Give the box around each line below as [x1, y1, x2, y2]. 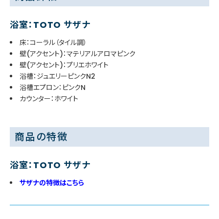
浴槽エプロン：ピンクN [20, 82, 86, 92]
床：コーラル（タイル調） [20, 37, 87, 47]
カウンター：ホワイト [20, 93, 78, 104]
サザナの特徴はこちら [20, 177, 84, 188]
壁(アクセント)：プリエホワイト [20, 60, 109, 70]
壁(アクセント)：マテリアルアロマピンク [20, 48, 135, 59]
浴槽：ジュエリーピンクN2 [20, 71, 95, 81]
